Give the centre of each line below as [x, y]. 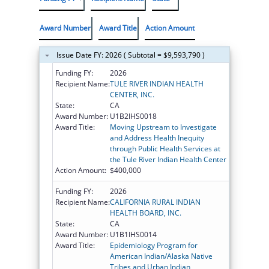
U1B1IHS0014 [133, 234]
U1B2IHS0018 [133, 116]
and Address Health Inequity [157, 138]
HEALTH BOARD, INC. [146, 213]
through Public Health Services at [165, 148]
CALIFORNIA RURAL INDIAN [155, 202]
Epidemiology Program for [154, 245]
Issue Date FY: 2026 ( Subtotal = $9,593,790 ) [131, 55]
